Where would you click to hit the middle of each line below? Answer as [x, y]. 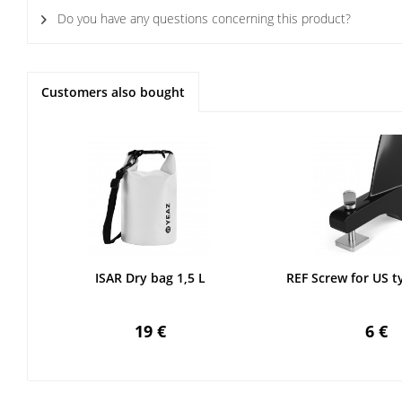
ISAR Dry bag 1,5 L [150, 278]
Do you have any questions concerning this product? [202, 18]
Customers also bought [113, 92]
